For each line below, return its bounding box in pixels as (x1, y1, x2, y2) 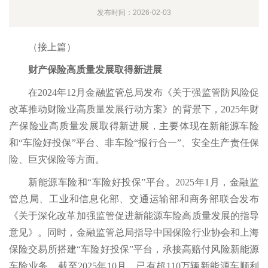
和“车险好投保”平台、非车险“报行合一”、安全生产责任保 (9, 138, 259, 148)
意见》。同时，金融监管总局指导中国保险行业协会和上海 (9, 227, 259, 238)
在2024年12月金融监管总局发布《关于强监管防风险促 (28, 87, 259, 98)
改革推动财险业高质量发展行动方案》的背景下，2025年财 (9, 104, 259, 115)
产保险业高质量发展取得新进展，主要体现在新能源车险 (9, 121, 259, 132)
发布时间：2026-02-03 (97, 8, 171, 17)
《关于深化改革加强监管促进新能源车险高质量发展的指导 (9, 211, 259, 221)
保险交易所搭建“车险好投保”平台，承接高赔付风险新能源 (9, 244, 259, 255)
